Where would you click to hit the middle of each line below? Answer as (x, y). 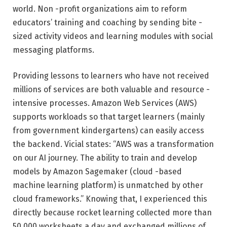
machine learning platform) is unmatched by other (108, 185)
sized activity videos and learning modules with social (113, 36)
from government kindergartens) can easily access (108, 131)
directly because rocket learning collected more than (112, 213)
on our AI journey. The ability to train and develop (105, 158)
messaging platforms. (53, 50)
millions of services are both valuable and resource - (111, 90)
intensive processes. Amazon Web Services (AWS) (105, 103)
